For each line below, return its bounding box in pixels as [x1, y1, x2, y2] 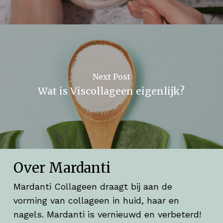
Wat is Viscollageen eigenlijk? [38, 85, 185, 97]
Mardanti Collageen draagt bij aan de [13, 181, 172, 192]
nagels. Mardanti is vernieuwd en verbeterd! [13, 209, 201, 220]
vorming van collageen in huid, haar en [13, 195, 179, 206]
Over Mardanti [13, 159, 111, 177]
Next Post [92, 71, 130, 82]
